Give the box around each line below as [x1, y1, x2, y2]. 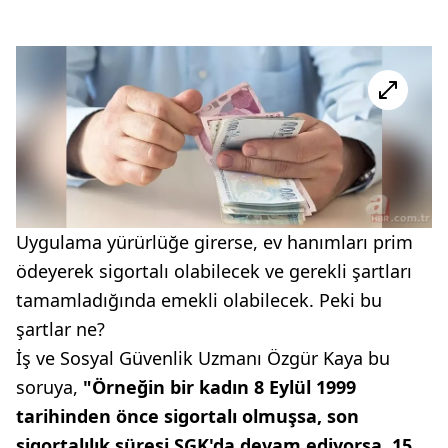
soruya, [16, 375, 78, 400]
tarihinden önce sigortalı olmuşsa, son [16, 404, 359, 429]
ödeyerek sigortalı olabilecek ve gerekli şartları [16, 259, 412, 284]
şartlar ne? [16, 317, 105, 342]
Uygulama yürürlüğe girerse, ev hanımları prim [16, 230, 413, 255]
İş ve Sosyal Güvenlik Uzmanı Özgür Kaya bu [16, 346, 390, 371]
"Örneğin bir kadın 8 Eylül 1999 [78, 375, 356, 400]
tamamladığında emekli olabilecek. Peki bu [16, 288, 382, 313]
